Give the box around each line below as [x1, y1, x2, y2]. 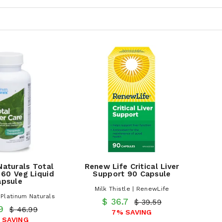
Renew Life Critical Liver [84, 162, 179, 171]
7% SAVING [111, 208, 152, 216]
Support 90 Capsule [93, 169, 171, 178]
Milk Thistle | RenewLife [94, 185, 169, 192]
